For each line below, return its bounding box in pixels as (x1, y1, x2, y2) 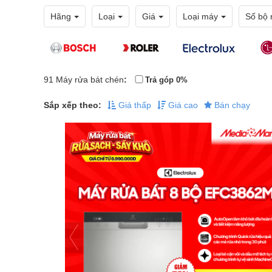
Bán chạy (212, 100, 250, 110)
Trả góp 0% (145, 75, 188, 84)
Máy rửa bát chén (56, 74, 124, 84)
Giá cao (166, 100, 198, 110)
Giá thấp (116, 100, 151, 110)
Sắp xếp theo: (44, 100, 101, 110)
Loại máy (183, 12, 218, 21)
